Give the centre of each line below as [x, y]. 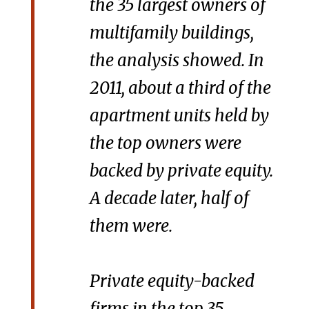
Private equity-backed [172, 281]
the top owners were [165, 143]
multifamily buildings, [171, 32]
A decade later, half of [169, 198]
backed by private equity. [181, 170]
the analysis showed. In [177, 60]
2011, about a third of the [180, 88]
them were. [131, 226]
